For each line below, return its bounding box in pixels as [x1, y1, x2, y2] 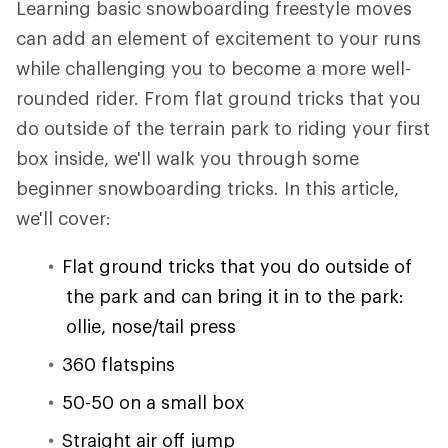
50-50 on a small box [62, 391, 245, 413]
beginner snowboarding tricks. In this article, [16, 177, 399, 199]
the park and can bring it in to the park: [66, 285, 404, 307]
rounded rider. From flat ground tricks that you [16, 87, 421, 109]
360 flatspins [62, 353, 175, 375]
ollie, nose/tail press [66, 315, 236, 337]
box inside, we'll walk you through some [16, 147, 359, 169]
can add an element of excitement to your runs [16, 27, 421, 49]
